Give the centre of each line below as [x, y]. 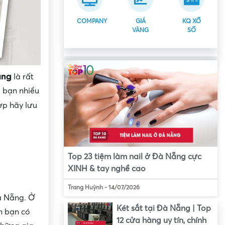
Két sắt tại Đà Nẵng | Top [163, 209]
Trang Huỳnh [85, 188]
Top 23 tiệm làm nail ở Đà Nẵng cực [135, 157]
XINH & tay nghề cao [107, 169]
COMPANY [92, 21]
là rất [23, 77]
